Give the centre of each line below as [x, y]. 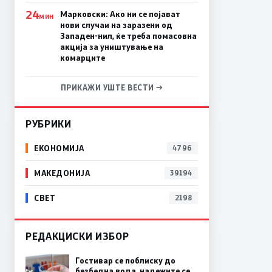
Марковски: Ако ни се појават [120, 14]
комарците [82, 57]
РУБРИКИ [49, 123]
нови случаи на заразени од [116, 25]
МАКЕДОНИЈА [62, 173]
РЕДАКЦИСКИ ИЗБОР [77, 236]
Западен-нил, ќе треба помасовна [128, 36]
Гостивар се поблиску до [125, 260]
